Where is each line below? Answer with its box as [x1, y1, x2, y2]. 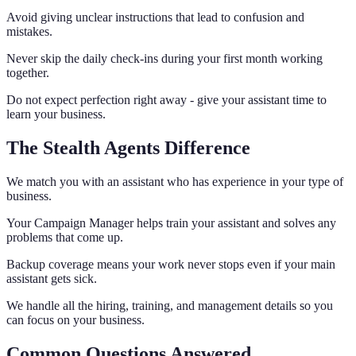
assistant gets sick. [6, 272, 97, 286]
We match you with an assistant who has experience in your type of [6, 175, 343, 189]
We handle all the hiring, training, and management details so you [6, 299, 333, 313]
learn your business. [6, 107, 106, 122]
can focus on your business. [6, 313, 145, 327]
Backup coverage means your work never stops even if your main [6, 257, 335, 272]
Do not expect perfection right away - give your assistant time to [6, 93, 327, 107]
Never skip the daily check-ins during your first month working [6, 52, 323, 66]
